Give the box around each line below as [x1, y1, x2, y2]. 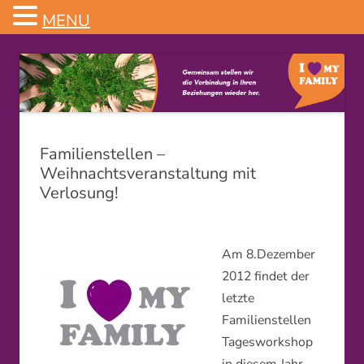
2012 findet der [222, 267, 310, 286]
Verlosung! [40, 182, 119, 205]
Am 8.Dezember [222, 245, 315, 264]
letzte [222, 289, 254, 308]
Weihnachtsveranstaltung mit [40, 162, 256, 185]
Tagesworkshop [222, 333, 313, 352]
